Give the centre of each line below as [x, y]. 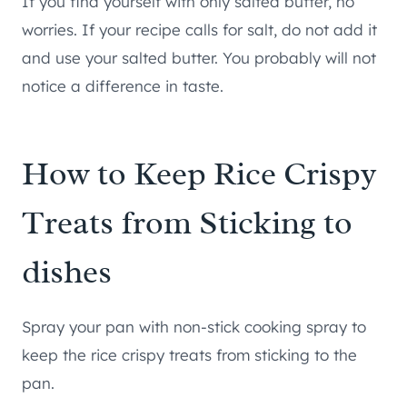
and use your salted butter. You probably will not [199, 58]
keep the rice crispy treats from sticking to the [189, 355]
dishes [67, 272]
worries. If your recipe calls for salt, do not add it [199, 30]
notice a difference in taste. [123, 86]
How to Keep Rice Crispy [199, 174]
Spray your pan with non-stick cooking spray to [194, 327]
